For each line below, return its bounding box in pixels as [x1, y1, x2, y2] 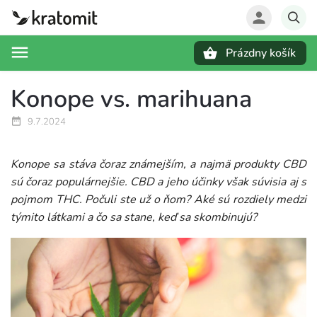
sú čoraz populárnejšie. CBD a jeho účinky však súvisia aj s [11, 174, 306, 190]
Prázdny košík [226, 45, 296, 61]
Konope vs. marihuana [11, 83, 252, 115]
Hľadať [57, 71, 104, 85]
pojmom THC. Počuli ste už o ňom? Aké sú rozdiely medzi [11, 192, 306, 207]
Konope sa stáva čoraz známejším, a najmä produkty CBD [11, 156, 306, 172]
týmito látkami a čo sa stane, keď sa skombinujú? [11, 209, 257, 225]
